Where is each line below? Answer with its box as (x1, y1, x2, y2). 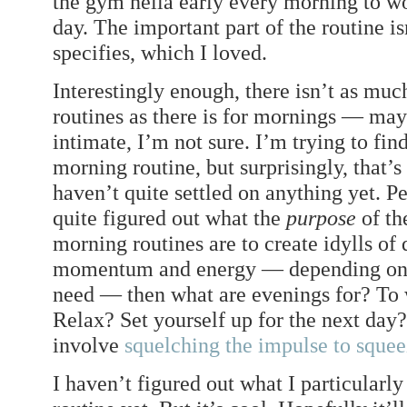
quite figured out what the (53, 205, 286, 231)
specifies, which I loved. (53, 40, 267, 65)
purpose (286, 205, 356, 231)
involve (53, 333, 124, 358)
